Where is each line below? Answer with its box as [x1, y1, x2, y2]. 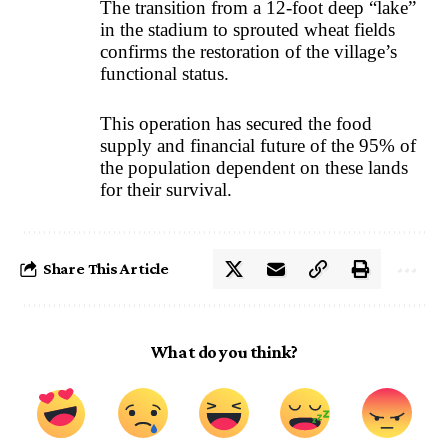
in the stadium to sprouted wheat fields [100, 18, 395, 40]
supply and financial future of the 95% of [100, 135, 416, 157]
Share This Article [42, 260, 170, 278]
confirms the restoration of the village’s [100, 40, 397, 62]
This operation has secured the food [100, 113, 372, 135]
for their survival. [100, 179, 232, 201]
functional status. [100, 62, 234, 84]
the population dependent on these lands [100, 157, 408, 179]
